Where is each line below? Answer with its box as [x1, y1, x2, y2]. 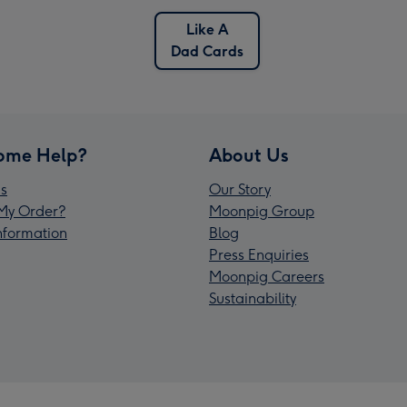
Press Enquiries [209, 245, 309, 263]
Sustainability [209, 289, 296, 307]
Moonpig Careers [209, 267, 324, 285]
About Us [209, 144, 289, 166]
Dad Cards [171, 42, 243, 60]
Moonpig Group [209, 202, 314, 220]
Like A [185, 20, 229, 38]
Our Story [209, 180, 271, 198]
